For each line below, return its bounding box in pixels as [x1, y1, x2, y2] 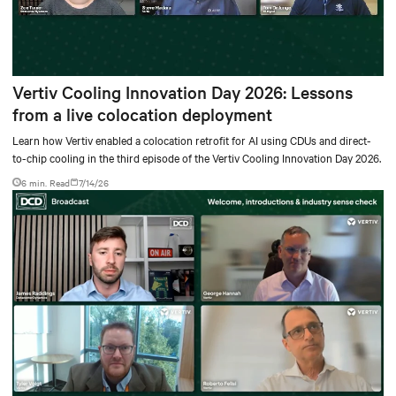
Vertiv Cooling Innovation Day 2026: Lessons [12, 80, 353, 103]
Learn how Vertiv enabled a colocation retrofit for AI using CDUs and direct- [12, 131, 371, 148]
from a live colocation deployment [12, 102, 272, 126]
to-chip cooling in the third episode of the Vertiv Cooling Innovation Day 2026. [12, 148, 381, 165]
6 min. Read [21, 175, 70, 189]
